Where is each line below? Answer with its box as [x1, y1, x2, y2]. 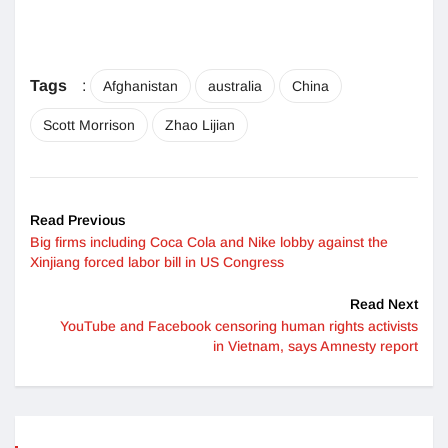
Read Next [350, 296, 418, 313]
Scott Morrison [43, 117, 135, 134]
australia [208, 78, 262, 95]
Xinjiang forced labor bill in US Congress [30, 254, 284, 271]
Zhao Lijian [165, 117, 235, 134]
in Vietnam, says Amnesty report [213, 338, 418, 355]
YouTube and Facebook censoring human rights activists [60, 318, 418, 335]
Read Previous [30, 212, 126, 229]
